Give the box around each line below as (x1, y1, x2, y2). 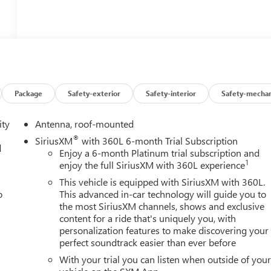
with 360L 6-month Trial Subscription (79, 134, 238, 148)
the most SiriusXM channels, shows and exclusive (59, 200, 265, 213)
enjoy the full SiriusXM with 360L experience (59, 158, 246, 172)
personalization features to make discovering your (59, 224, 269, 237)
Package (15, 88, 43, 99)
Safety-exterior (68, 88, 121, 99)
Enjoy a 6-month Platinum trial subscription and (59, 146, 260, 160)
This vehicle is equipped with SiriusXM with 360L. (59, 175, 266, 189)
